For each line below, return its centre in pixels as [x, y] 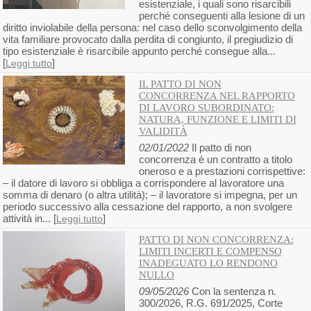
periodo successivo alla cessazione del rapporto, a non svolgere [148, 207]
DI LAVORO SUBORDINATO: [206, 108]
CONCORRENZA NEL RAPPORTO [217, 96]
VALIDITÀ [163, 132]
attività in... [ [30, 219]
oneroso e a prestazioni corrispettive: [222, 171]
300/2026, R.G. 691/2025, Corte [210, 303]
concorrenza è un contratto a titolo [215, 160]
